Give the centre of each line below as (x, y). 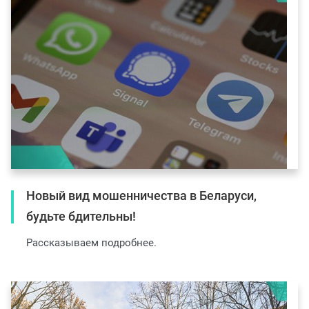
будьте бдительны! (81, 217)
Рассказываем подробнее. (91, 243)
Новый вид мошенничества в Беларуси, (141, 196)
